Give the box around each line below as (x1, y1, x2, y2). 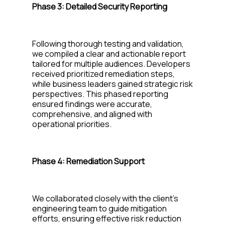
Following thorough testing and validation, (32, 38, 184, 49)
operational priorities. (32, 118, 111, 130)
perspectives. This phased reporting (32, 88, 168, 99)
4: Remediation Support (57, 155, 145, 167)
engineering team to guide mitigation (32, 202, 167, 214)
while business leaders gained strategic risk (32, 78, 193, 89)
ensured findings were (32, 98, 117, 109)
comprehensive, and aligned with (32, 108, 152, 120)
